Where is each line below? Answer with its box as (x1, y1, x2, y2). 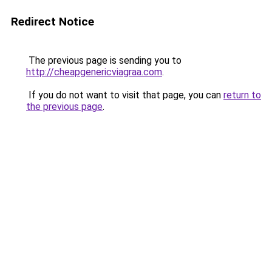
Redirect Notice (11, 15, 94, 29)
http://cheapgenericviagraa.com (26, 66, 162, 78)
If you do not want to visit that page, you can (26, 89, 223, 101)
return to (223, 89, 261, 101)
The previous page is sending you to (26, 55, 182, 66)
